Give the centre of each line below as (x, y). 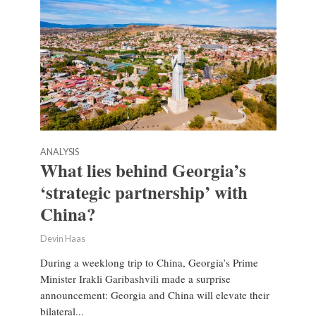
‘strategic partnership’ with (144, 193)
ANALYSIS (59, 152)
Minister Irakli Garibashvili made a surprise (135, 279)
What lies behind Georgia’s (143, 171)
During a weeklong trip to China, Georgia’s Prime (149, 263)
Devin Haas (62, 239)
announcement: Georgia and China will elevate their (154, 295)
